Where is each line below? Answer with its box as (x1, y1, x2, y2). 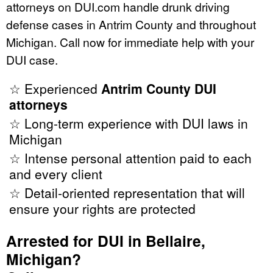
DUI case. (6, 51, 58, 68)
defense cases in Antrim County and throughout (6, 16, 256, 33)
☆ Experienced (9, 79, 101, 98)
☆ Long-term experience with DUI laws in (9, 114, 248, 133)
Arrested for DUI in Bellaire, (6, 230, 205, 252)
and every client (9, 165, 102, 183)
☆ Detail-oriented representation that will (9, 183, 245, 202)
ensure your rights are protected (9, 199, 196, 218)
